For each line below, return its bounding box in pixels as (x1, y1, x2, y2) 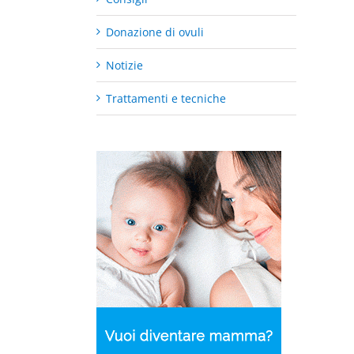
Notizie (106, 58, 143, 73)
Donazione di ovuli (106, 24, 204, 40)
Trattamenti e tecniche (106, 91, 226, 106)
